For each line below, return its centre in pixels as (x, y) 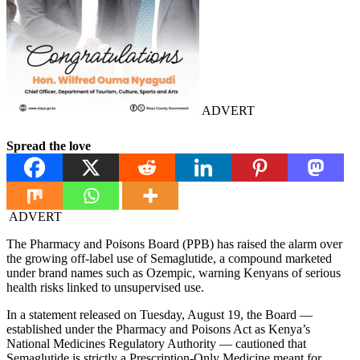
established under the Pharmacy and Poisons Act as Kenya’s (158, 329)
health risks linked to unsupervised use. (105, 288)
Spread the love (49, 146)
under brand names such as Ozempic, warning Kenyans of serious (174, 273)
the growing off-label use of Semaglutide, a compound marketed (169, 259)
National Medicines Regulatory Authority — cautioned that (156, 344)
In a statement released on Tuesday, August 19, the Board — (160, 315)
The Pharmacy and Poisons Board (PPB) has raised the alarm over (174, 244)
